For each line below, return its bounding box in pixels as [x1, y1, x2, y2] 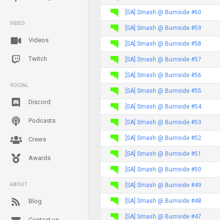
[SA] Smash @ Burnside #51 [125, 150, 201, 157]
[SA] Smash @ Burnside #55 [125, 87, 201, 94]
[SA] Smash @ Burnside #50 [125, 165, 201, 173]
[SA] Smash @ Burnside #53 [125, 118, 201, 126]
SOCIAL [10, 82, 28, 88]
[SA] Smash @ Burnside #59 [125, 24, 201, 31]
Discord [27, 98, 51, 106]
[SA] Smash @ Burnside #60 [125, 8, 201, 16]
